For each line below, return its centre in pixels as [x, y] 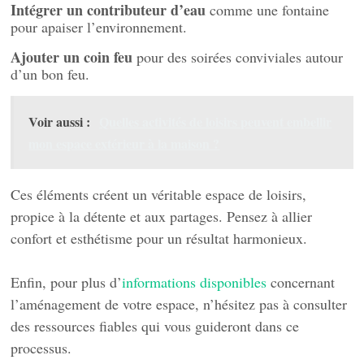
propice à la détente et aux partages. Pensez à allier [162, 217]
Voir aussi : [60, 122]
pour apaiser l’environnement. [99, 27]
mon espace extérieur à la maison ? [124, 144]
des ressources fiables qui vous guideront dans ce [155, 326]
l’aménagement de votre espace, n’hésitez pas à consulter [179, 304]
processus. [41, 348]
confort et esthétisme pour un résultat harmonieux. [159, 238]
